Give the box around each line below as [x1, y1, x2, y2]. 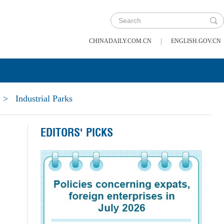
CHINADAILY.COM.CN [89, 37, 151, 44]
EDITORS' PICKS [40, 125, 113, 140]
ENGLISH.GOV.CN [171, 37, 221, 44]
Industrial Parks [13, 93, 72, 103]
